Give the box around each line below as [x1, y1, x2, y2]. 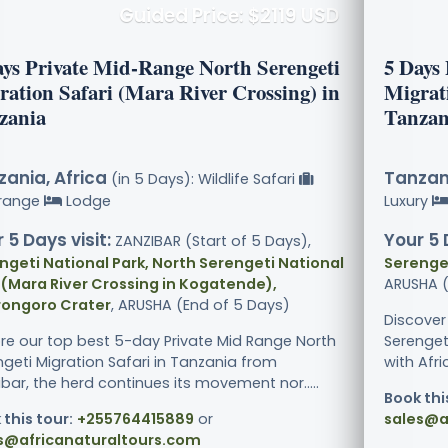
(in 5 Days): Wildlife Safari [107, 169, 299, 190]
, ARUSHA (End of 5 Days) [111, 295, 290, 316]
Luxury [384, 191, 432, 212]
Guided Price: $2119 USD [119, 2, 339, 30]
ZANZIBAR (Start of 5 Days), [111, 231, 311, 252]
